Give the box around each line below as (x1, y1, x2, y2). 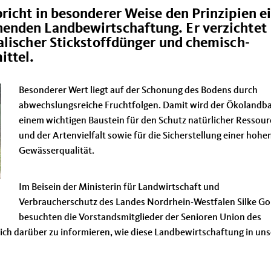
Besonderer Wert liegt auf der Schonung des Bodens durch (19, 86, 258, 96)
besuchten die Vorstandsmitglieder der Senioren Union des (19, 213, 261, 223)
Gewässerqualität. (19, 146, 94, 156)
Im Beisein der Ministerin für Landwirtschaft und (19, 183, 220, 192)
